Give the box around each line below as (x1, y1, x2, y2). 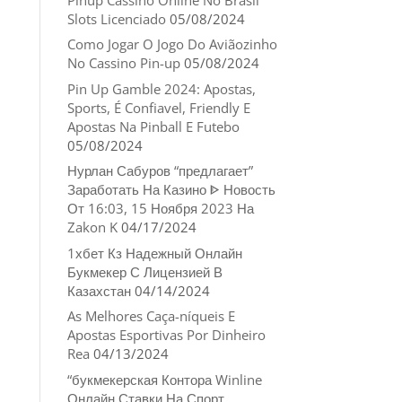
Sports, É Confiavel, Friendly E (66, 98, 250, 117)
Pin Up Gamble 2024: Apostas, (66, 79, 256, 98)
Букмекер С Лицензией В (66, 262, 223, 281)
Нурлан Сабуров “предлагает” (66, 162, 253, 179)
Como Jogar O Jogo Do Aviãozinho (66, 35, 277, 53)
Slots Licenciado (66, 9, 166, 28)
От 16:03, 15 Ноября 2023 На (66, 199, 254, 217)
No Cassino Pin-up (66, 54, 180, 72)
